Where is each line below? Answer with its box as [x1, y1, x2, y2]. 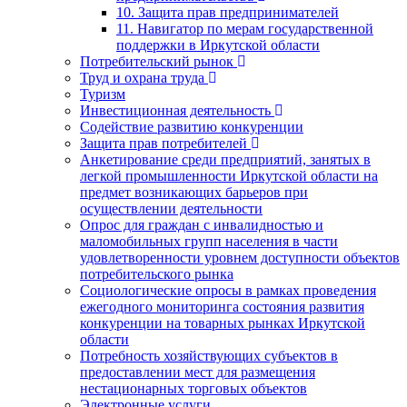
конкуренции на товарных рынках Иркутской [80, 314, 365, 331]
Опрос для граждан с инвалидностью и [80, 216, 323, 233]
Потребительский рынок [80, 53, 233, 69]
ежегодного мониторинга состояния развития [80, 298, 364, 314]
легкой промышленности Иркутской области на [80, 167, 378, 184]
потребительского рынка [80, 265, 233, 282]
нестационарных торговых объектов [80, 380, 307, 396]
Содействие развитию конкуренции [80, 118, 303, 134]
